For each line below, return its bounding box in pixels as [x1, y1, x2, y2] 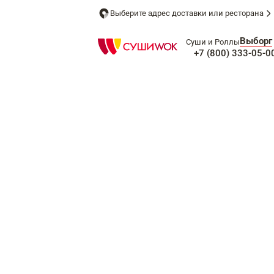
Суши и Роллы [185, 37, 240, 46]
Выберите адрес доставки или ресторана [110, 9, 264, 18]
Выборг [239, 35, 272, 46]
